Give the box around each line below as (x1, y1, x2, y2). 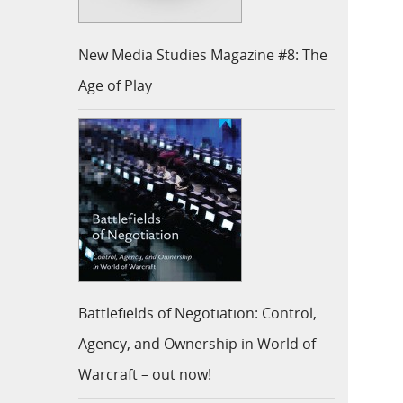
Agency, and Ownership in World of (78, 334, 316, 354)
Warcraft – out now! (78, 364, 211, 385)
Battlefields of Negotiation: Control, (78, 303, 317, 324)
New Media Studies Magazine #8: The (78, 45, 327, 66)
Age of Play (78, 76, 152, 96)
